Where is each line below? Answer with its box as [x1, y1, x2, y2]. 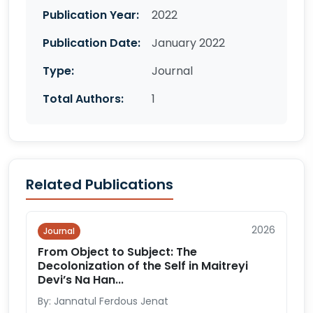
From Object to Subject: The [38, 244, 197, 260]
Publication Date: [43, 35, 140, 51]
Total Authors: [43, 91, 124, 107]
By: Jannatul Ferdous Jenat [38, 294, 168, 308]
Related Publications [26, 175, 173, 194]
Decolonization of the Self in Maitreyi [38, 258, 248, 274]
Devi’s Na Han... [38, 272, 124, 288]
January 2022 [152, 35, 225, 51]
